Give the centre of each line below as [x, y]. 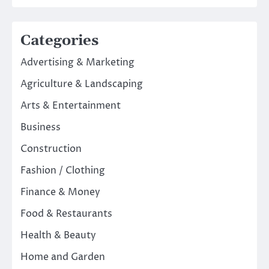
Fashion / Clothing [63, 171]
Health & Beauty [58, 236]
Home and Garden [63, 257]
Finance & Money [60, 192]
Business [41, 128]
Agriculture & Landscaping [82, 84]
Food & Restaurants [66, 214]
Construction [51, 149]
